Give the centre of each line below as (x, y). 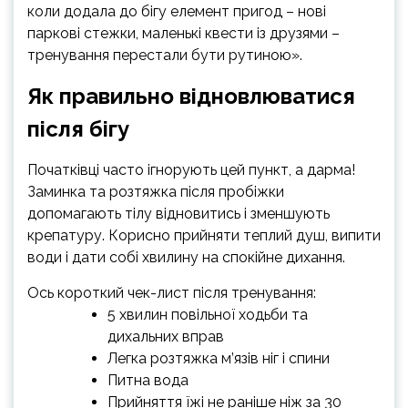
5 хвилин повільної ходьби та (208, 314)
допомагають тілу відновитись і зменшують (178, 213)
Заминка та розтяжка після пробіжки (156, 191)
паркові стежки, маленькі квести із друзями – (184, 33)
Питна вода (148, 380)
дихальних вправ (166, 336)
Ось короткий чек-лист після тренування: (172, 292)
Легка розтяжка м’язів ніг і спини (219, 358)
